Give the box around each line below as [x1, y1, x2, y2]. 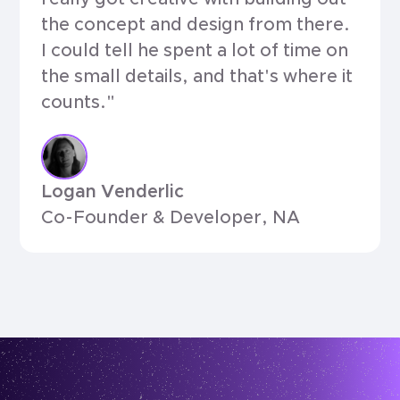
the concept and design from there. [41, 15, 351, 34]
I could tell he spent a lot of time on [41, 41, 349, 60]
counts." [41, 93, 116, 112]
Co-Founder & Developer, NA [41, 209, 301, 228]
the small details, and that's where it [41, 67, 354, 86]
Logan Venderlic [41, 183, 185, 202]
